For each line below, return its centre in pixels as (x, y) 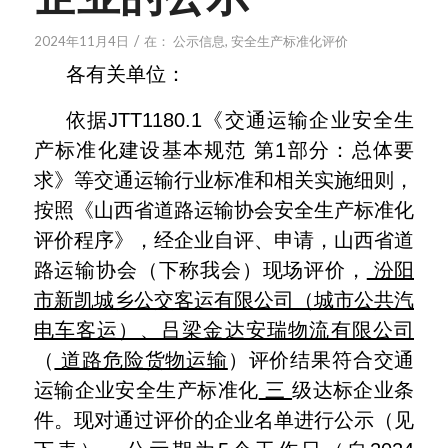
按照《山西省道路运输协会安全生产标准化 (224, 210)
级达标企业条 (353, 390)
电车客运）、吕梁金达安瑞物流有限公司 (224, 330)
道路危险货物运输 (141, 360)
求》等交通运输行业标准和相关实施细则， (224, 180)
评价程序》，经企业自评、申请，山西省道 (224, 240)
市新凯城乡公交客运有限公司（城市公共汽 (224, 300)
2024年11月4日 (81, 41)
